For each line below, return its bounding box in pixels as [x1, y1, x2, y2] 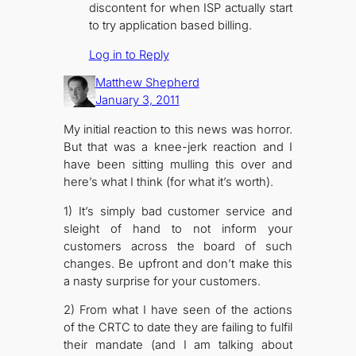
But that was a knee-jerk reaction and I [63, 139, 293, 154]
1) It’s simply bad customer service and [63, 203, 293, 219]
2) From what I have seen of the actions [63, 303, 293, 318]
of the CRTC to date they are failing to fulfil [63, 320, 293, 335]
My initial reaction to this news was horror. [63, 122, 293, 137]
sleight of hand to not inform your [63, 221, 293, 236]
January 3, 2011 [95, 93, 180, 108]
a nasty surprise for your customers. [63, 273, 261, 288]
